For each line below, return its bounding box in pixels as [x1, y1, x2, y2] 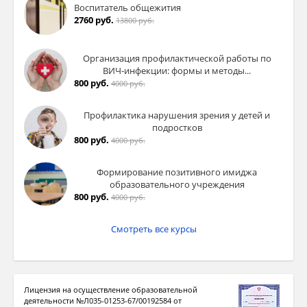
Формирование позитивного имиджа [97, 165, 257, 178]
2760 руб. [74, 13, 114, 26]
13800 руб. [116, 14, 154, 25]
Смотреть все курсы [110, 223, 197, 236]
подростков [151, 121, 202, 134]
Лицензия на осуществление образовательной [24, 284, 197, 295]
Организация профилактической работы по [82, 51, 271, 64]
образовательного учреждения [109, 177, 245, 191]
